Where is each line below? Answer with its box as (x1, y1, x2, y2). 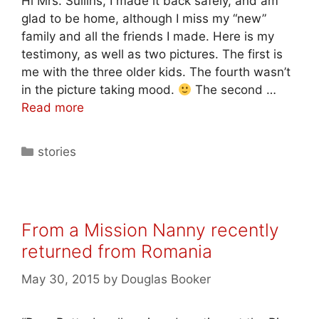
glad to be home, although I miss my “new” (21, 11, 266, 26)
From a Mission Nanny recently (21, 219, 279, 241)
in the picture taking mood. (21, 83, 178, 97)
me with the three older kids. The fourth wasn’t (21, 65, 291, 79)
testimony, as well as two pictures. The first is (21, 47, 283, 61)
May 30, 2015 (21, 271, 100, 286)
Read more (21, 100, 84, 115)
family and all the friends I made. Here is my (21, 29, 274, 43)
